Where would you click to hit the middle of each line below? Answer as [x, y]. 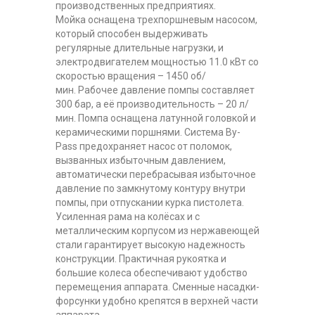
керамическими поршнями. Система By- [148, 132]
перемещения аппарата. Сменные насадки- [157, 287]
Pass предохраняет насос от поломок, [144, 146]
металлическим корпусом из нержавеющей [157, 230]
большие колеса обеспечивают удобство [152, 272]
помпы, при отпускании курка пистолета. [150, 202]
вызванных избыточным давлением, [141, 160]
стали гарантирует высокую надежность [150, 244]
